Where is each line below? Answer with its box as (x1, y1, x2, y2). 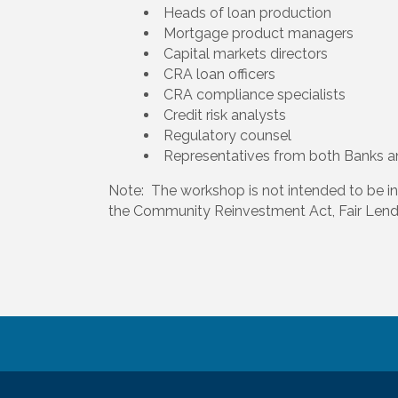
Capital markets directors (163, 45, 328, 63)
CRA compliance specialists (163, 86, 346, 104)
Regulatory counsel (163, 127, 291, 145)
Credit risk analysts (163, 107, 286, 124)
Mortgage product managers (163, 25, 354, 43)
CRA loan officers (163, 66, 275, 84)
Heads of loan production (163, 4, 331, 22)
